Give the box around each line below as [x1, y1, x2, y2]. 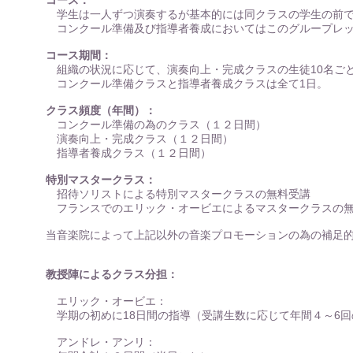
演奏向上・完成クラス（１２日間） [35, 132, 233, 145]
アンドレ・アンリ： [35, 336, 156, 348]
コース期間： [46, 49, 112, 61]
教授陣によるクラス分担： [35, 268, 178, 281]
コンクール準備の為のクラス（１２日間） [35, 118, 266, 131]
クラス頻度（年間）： [46, 104, 156, 117]
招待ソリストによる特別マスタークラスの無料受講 [35, 188, 310, 200]
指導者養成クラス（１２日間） [35, 147, 211, 159]
